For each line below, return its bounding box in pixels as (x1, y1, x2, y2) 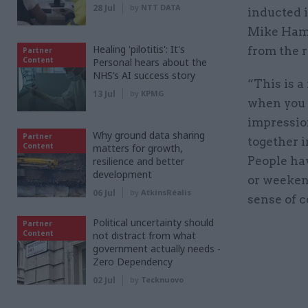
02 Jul (93, 274, 115, 286)
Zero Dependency (93, 254, 173, 268)
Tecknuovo (141, 274, 184, 285)
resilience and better (93, 154, 184, 168)
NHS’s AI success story (93, 68, 195, 82)
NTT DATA (141, 1, 181, 12)
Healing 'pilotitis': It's (93, 42, 185, 56)
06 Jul (93, 186, 115, 199)
